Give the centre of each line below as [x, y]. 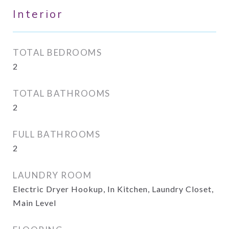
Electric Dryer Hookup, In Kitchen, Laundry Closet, [113, 189]
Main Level [35, 203]
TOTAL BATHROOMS [62, 93]
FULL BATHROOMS [56, 134]
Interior [38, 14]
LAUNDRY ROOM [52, 175]
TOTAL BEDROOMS [57, 52]
